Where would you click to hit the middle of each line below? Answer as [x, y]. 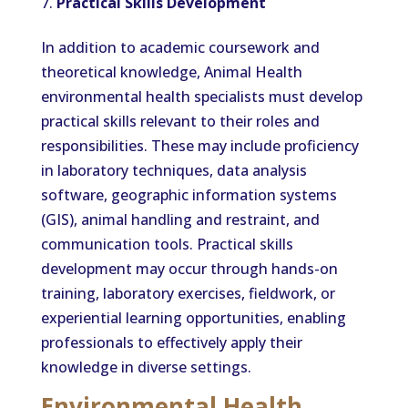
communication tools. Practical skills [167, 244]
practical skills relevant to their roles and [180, 121]
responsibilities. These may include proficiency [199, 146]
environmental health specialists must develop [201, 97]
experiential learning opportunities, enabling [193, 318]
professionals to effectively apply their [171, 342]
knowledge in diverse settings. [146, 367]
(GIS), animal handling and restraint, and [180, 219]
